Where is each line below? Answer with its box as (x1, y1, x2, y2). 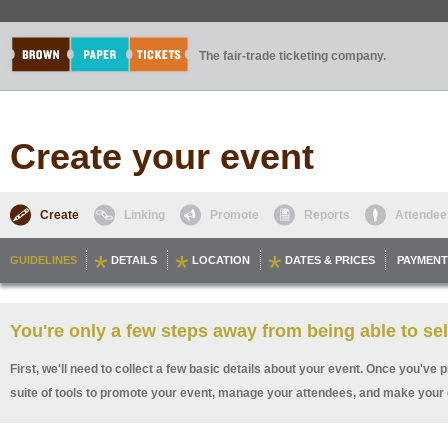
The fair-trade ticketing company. (199, 49, 386, 63)
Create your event (10, 136, 314, 177)
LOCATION (192, 254, 250, 266)
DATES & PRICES (285, 254, 375, 266)
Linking (124, 208, 165, 222)
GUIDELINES (10, 254, 77, 266)
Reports (304, 208, 350, 222)
